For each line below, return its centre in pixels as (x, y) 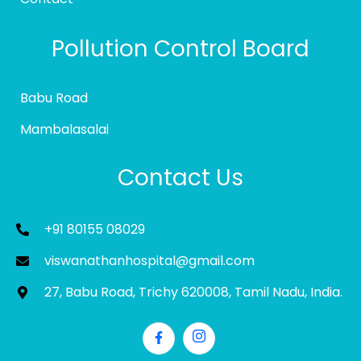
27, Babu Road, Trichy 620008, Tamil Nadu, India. (193, 292)
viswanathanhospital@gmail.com (149, 260)
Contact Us (180, 177)
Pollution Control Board (180, 48)
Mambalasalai (64, 129)
